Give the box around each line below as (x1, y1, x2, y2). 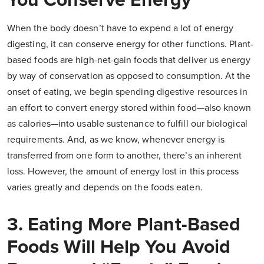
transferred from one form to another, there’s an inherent (7, 150, 242, 162)
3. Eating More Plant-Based (7, 213, 241, 236)
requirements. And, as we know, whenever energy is (7, 134, 225, 146)
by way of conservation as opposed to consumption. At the (7, 70, 251, 82)
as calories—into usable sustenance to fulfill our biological (7, 118, 247, 130)
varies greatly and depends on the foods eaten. (7, 181, 203, 194)
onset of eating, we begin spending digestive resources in (7, 86, 248, 98)
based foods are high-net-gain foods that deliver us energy (7, 54, 250, 67)
